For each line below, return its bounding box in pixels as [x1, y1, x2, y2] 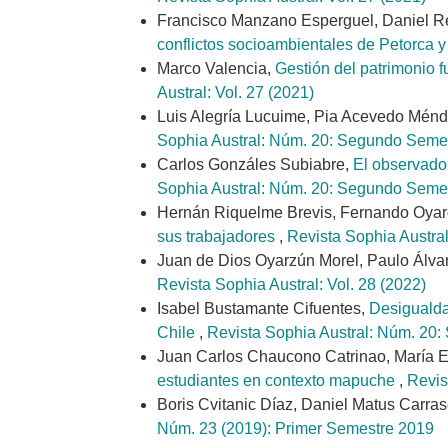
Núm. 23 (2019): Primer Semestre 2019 [157, 420, 434, 438]
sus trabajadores [157, 228, 279, 246]
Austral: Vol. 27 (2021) [157, 84, 314, 102]
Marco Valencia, [157, 60, 275, 78]
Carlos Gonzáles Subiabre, [157, 156, 353, 174]
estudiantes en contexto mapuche [157, 372, 399, 390]
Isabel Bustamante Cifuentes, [157, 300, 369, 318]
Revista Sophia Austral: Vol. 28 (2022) [157, 276, 426, 294]
